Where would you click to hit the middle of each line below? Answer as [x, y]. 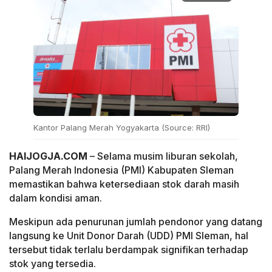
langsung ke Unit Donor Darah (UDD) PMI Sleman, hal [129, 236]
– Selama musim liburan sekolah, [163, 156]
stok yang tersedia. [53, 264]
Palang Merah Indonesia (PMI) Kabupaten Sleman [121, 170]
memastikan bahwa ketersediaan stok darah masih [124, 184]
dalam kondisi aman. [56, 198]
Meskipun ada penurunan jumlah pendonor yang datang [136, 222]
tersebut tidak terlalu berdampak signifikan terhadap [129, 250]
